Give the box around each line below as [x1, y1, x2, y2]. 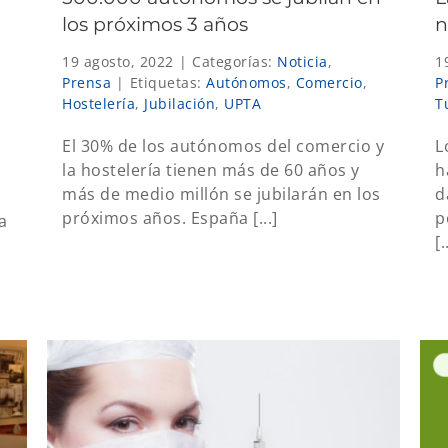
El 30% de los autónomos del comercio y [62, 134, 384, 157]
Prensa [62, 72, 111, 92]
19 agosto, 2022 [62, 51, 174, 71]
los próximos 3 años [62, 12, 248, 36]
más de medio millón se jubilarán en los [62, 182, 381, 205]
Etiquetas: [129, 72, 206, 92]
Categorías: [192, 51, 277, 71]
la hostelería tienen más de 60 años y [62, 158, 360, 181]
